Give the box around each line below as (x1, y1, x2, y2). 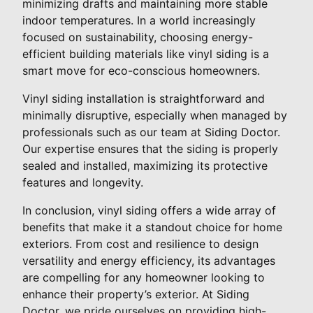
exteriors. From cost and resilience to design (22, 237, 259, 252)
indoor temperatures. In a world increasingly (22, 13, 256, 28)
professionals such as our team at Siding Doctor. (22, 125, 280, 140)
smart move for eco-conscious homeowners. (22, 64, 260, 78)
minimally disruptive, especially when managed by (22, 108, 287, 123)
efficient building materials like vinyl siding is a (22, 47, 269, 61)
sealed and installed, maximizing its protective (22, 159, 268, 173)
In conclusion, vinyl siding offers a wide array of (22, 203, 276, 218)
